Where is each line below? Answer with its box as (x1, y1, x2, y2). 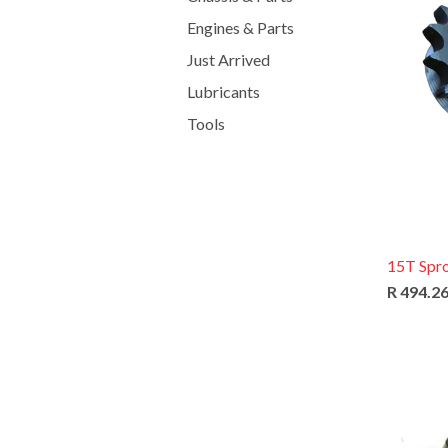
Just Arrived (187, 50, 270, 69)
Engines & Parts (187, 18, 294, 37)
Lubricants (187, 82, 260, 101)
